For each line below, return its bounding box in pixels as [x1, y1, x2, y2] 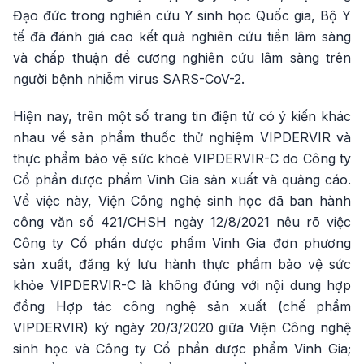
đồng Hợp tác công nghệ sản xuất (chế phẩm [13, 298, 351, 315]
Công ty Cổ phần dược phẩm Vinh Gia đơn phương [13, 235, 351, 252]
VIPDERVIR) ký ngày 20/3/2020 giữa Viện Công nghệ [13, 319, 351, 336]
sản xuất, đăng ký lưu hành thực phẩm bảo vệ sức [13, 256, 351, 273]
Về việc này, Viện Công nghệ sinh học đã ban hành [13, 193, 351, 210]
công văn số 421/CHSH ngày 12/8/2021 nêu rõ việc [13, 214, 351, 231]
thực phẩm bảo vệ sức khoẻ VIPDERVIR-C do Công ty [13, 150, 351, 167]
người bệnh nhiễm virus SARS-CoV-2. [13, 71, 245, 88]
